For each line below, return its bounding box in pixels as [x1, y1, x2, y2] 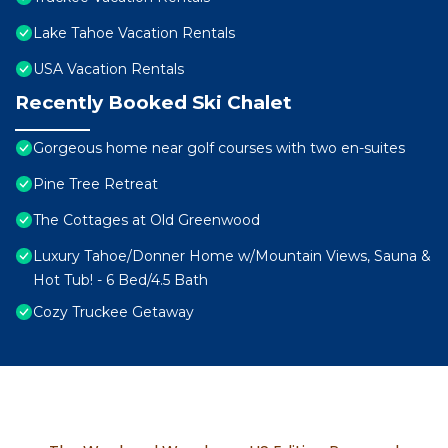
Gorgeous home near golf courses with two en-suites [33, 139, 405, 158]
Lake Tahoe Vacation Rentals [33, 24, 235, 43]
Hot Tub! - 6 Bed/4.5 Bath [33, 271, 208, 290]
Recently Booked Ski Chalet [15, 91, 292, 115]
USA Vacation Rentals [33, 60, 184, 79]
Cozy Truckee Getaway [33, 303, 194, 322]
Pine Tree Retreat [33, 175, 158, 194]
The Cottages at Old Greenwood [33, 211, 260, 230]
